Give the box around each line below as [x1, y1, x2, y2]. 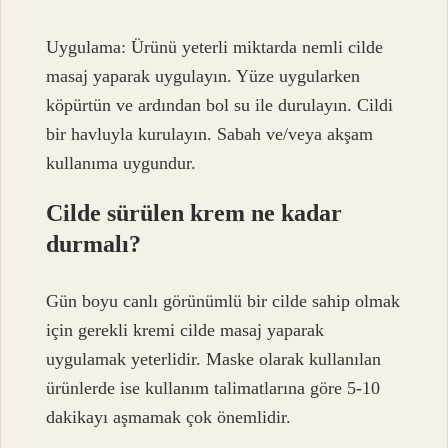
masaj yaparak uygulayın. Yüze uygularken [46, 66, 361, 87]
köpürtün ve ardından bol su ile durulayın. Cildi [46, 95, 394, 116]
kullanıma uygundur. [46, 153, 197, 174]
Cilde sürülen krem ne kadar [46, 200, 343, 227]
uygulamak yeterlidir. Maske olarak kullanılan [46, 348, 382, 369]
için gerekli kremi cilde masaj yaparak [46, 319, 325, 340]
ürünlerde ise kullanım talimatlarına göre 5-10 [46, 377, 381, 398]
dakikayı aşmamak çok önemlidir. [46, 406, 292, 427]
